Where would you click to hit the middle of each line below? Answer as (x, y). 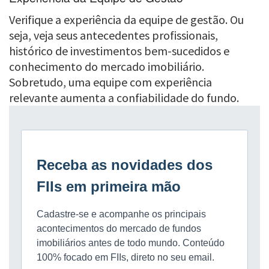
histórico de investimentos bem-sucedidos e (119, 50)
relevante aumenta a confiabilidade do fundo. (124, 97)
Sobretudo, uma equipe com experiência (110, 82)
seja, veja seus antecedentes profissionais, (113, 35)
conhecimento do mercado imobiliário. (107, 66)
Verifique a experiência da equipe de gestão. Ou (126, 19)
